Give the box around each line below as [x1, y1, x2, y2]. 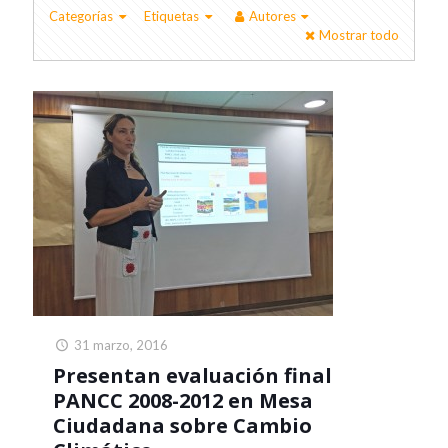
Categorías [49, 8, 113, 24]
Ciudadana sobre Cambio [53, 412, 312, 439]
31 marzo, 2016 [74, 337, 169, 353]
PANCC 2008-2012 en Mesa [53, 387, 313, 414]
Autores [248, 8, 296, 24]
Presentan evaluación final [53, 362, 332, 389]
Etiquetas [144, 8, 200, 24]
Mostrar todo [319, 27, 399, 43]
